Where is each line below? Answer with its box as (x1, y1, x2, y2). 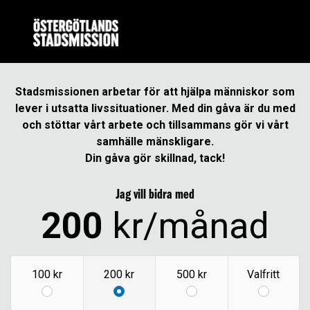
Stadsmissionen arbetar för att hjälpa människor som (15, 85, 295, 98)
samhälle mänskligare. (96, 135, 214, 148)
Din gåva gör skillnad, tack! (85, 152, 225, 165)
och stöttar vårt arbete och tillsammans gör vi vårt (21, 118, 289, 131)
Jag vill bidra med (116, 188, 194, 202)
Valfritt (247, 268, 280, 281)
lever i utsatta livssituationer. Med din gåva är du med (15, 102, 295, 115)
